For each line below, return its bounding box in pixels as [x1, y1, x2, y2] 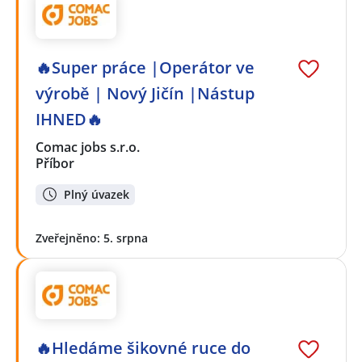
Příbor [36, 154, 74, 172]
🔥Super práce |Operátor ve [36, 56, 255, 78]
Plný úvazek [64, 186, 129, 202]
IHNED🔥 [36, 107, 103, 130]
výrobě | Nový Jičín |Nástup [36, 82, 255, 104]
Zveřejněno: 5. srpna [36, 230, 148, 246]
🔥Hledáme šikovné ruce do [36, 336, 250, 359]
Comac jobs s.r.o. [36, 137, 141, 156]
